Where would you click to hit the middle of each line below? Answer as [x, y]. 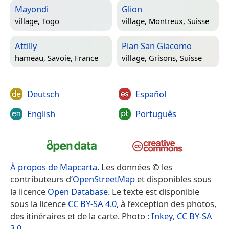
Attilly [26, 45]
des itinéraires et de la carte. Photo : [81, 216]
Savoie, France [73, 58]
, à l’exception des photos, [166, 203]
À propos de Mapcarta [54, 167]
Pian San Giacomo [157, 45]
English [41, 114]
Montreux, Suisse [179, 21]
